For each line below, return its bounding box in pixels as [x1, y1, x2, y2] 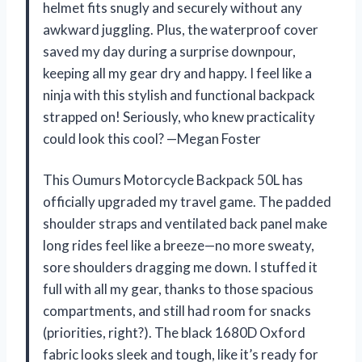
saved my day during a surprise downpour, [43, 42, 296, 60]
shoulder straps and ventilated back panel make [43, 214, 327, 232]
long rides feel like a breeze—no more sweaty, [43, 236, 314, 254]
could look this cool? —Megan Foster [43, 129, 261, 147]
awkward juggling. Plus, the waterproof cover [43, 20, 318, 38]
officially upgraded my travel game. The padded [43, 192, 331, 210]
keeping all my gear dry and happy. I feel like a [43, 64, 312, 82]
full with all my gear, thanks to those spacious [43, 280, 314, 297]
